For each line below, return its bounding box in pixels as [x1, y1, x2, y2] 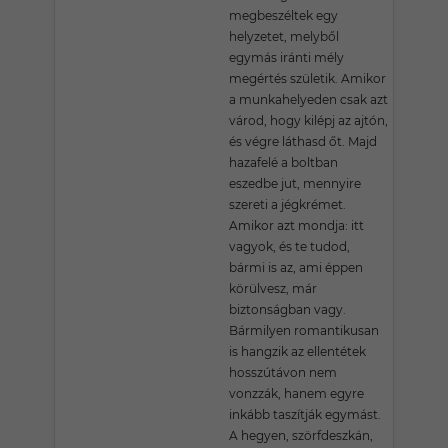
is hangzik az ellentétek [229, 344, 366, 359]
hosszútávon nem [229, 365, 337, 380]
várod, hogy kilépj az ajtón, [229, 113, 388, 128]
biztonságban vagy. [229, 302, 346, 317]
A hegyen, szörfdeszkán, [229, 428, 373, 443]
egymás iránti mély [229, 50, 344, 65]
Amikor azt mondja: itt [229, 218, 364, 233]
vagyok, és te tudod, [229, 239, 350, 254]
